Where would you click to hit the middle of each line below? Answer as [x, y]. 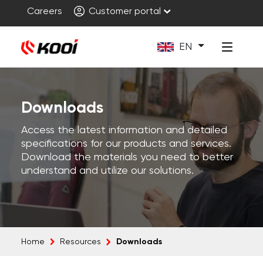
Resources [80, 242]
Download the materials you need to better [127, 157]
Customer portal [123, 12]
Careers [44, 12]
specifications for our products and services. [126, 144]
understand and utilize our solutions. [107, 171]
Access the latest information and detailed [124, 130]
